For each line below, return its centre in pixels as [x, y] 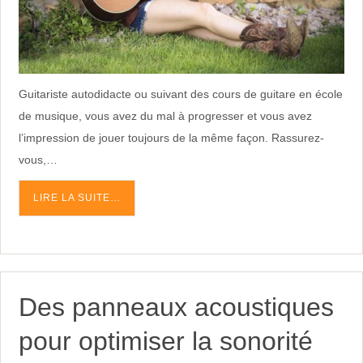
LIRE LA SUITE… [77, 198]
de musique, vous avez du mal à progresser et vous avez [165, 115]
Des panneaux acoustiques [176, 307]
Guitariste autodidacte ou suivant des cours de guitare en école [180, 94]
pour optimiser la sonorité [165, 341]
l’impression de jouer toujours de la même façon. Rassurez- [171, 137]
